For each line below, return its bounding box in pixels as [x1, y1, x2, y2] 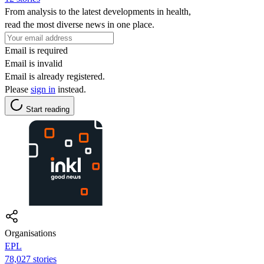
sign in [31, 84, 55, 94]
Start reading [26, 104, 70, 114]
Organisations [5, 227, 56, 238]
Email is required [5, 45, 68, 55]
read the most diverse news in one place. [5, 19, 154, 29]
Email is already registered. [5, 71, 105, 81]
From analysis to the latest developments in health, [5, 6, 191, 16]
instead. [55, 84, 86, 94]
